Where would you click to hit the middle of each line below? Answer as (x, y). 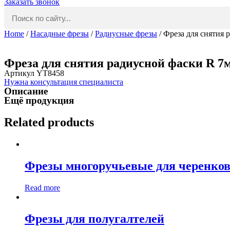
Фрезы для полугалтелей (94, 218)
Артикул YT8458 (34, 73)
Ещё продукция (39, 100)
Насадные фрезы (60, 34)
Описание (26, 91)
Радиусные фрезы (126, 34)
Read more (42, 187)
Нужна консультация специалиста (64, 82)
